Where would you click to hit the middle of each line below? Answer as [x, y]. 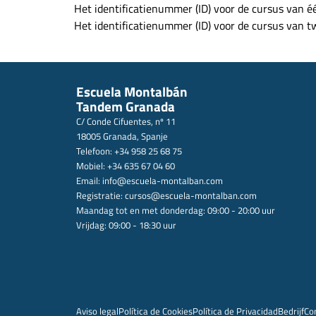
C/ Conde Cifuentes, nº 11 [126, 122]
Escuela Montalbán [132, 92]
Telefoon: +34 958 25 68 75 [129, 151]
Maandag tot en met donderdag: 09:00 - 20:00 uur [175, 211]
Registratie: [100, 196]
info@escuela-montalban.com [162, 181]
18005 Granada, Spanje [122, 136]
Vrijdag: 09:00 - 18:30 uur [126, 225]
